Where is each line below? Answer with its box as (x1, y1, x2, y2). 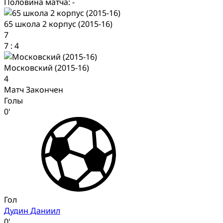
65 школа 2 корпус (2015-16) (4, 18, 112, 29)
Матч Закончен (4, 84, 63, 95)
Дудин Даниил (4, 205, 60, 216)
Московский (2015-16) (4, 62, 89, 73)
